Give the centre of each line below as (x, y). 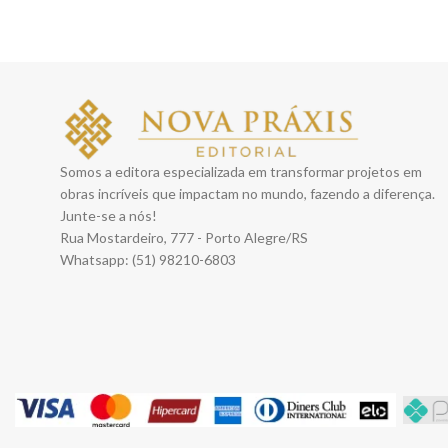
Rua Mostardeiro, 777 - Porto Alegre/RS (184, 238)
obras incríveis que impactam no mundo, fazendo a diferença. (247, 194)
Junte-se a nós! (108, 216)
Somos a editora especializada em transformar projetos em (241, 172)
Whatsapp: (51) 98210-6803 (148, 260)
